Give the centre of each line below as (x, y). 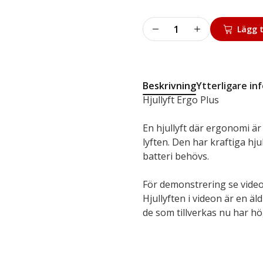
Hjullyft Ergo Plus (181, 100)
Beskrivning (170, 86)
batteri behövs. (176, 156)
